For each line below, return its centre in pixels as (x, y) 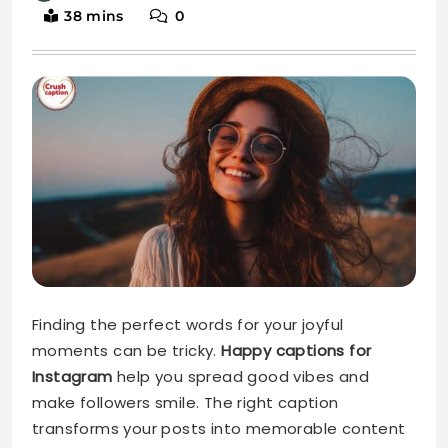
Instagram (72, 267)
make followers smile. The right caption (185, 293)
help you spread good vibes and (241, 267)
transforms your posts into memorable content (219, 319)
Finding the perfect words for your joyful (188, 215)
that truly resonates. (113, 345)
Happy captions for (296, 241)
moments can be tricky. (127, 241)
